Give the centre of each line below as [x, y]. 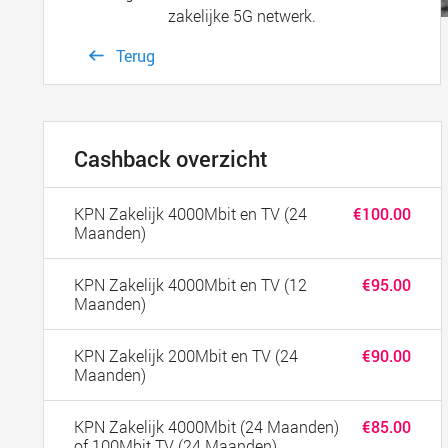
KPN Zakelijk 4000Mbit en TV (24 [191, 213]
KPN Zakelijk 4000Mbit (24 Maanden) [207, 426]
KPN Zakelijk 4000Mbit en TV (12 [191, 284]
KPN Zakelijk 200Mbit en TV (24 [186, 355]
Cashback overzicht [171, 158]
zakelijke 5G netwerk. [241, 15]
